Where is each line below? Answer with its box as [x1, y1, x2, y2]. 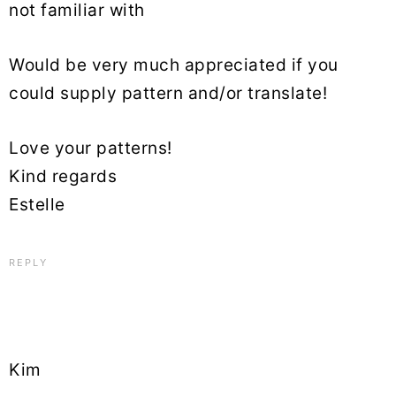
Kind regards [9, 165, 117, 187]
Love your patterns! [9, 137, 172, 158]
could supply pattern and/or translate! [9, 82, 327, 103]
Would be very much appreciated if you [9, 54, 339, 75]
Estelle [9, 194, 65, 215]
